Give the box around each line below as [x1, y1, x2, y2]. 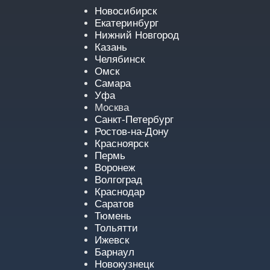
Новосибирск [95, 5, 157, 17]
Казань [95, 42, 127, 53]
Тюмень [95, 210, 131, 222]
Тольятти [95, 222, 138, 234]
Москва [95, 102, 129, 113]
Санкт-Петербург [95, 114, 174, 125]
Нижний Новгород [95, 30, 179, 41]
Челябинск [95, 54, 145, 65]
